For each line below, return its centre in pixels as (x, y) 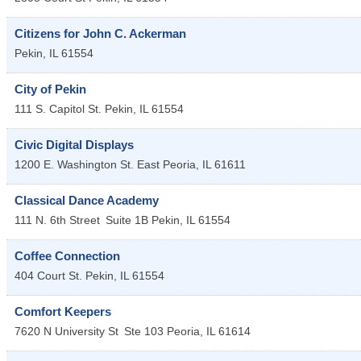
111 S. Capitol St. (58, 108)
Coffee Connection (67, 255)
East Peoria (166, 164)
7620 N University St (66, 331)
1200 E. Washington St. (74, 164)
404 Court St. (50, 275)
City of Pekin (50, 89)
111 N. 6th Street (57, 220)
